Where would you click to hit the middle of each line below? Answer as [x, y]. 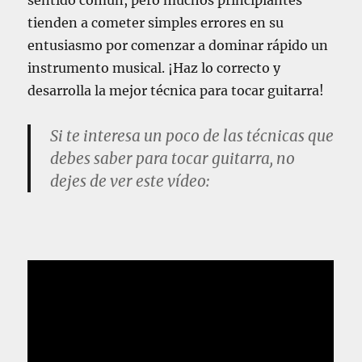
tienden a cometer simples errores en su [156, 23]
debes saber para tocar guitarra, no [173, 159]
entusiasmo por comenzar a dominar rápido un [178, 46]
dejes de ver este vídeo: [130, 181]
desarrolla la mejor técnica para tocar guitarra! [176, 91]
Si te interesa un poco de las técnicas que [192, 136]
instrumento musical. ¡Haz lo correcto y [154, 68]
